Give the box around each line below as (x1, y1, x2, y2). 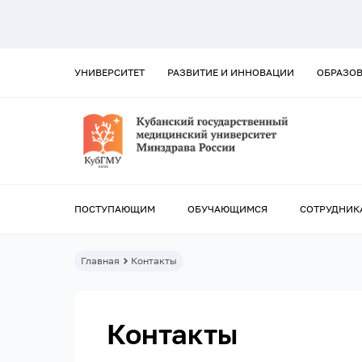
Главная (81, 255, 120, 267)
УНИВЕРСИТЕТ (74, 66, 145, 78)
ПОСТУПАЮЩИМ (74, 203, 155, 216)
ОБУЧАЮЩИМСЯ (187, 203, 267, 216)
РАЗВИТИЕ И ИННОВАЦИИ (167, 66, 294, 78)
